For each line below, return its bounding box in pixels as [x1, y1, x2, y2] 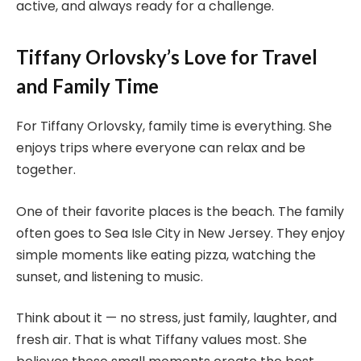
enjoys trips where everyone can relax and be [16, 138, 305, 157]
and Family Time [16, 73, 159, 98]
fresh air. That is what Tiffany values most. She [16, 330, 307, 350]
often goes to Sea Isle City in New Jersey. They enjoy [16, 223, 345, 243]
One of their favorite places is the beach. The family [16, 201, 344, 221]
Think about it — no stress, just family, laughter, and [16, 309, 337, 328]
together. [16, 160, 76, 179]
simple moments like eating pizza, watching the [16, 245, 316, 264]
